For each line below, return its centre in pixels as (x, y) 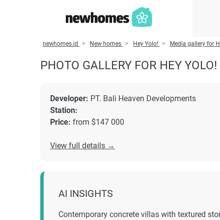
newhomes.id (60, 44)
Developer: (69, 98)
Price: (60, 122)
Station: (64, 110)
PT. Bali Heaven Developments (142, 98)
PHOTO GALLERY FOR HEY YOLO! (129, 65)
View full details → (82, 146)
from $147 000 (97, 122)
